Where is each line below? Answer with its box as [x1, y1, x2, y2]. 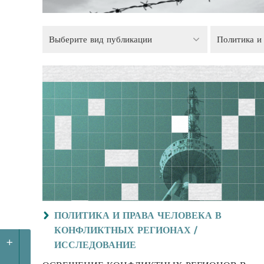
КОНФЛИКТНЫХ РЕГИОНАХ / [54, 225, 197, 236]
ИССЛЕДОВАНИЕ [54, 239, 136, 250]
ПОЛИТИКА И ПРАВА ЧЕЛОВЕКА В [54, 210, 222, 221]
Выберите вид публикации [49, 34, 152, 45]
